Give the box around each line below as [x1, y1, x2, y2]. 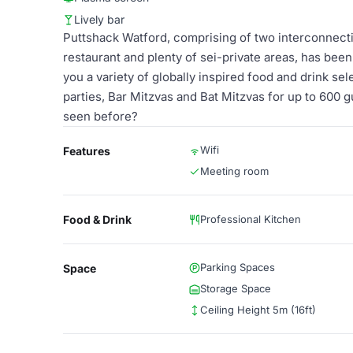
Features [63, 144, 110, 158]
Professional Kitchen [200, 213, 301, 225]
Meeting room [200, 165, 269, 177]
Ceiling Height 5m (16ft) [200, 303, 316, 316]
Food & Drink [63, 213, 132, 226]
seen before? [63, 109, 138, 124]
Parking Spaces [200, 261, 275, 273]
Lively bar [74, 13, 124, 26]
